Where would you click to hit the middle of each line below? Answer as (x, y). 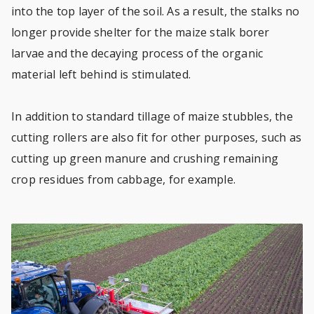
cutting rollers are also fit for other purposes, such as (157, 137)
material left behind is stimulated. (101, 74)
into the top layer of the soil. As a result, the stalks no (156, 11)
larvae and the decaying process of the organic (137, 53)
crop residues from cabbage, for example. (124, 179)
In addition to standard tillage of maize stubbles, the (152, 116)
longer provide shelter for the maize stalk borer (141, 32)
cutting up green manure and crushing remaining (145, 158)
